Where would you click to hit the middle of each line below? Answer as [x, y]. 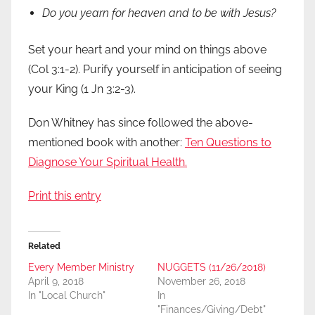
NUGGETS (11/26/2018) [212, 268]
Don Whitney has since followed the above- [141, 123]
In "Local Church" [67, 296]
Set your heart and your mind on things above [147, 50]
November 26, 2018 [201, 282]
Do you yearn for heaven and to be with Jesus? [159, 13]
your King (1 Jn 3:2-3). [82, 89]
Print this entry [65, 196]
